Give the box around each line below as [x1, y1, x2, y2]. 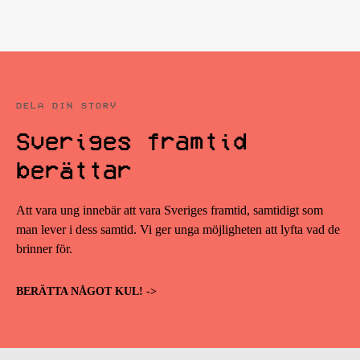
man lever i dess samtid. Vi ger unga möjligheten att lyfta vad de [16, 223, 340, 236]
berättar [16, 159, 132, 181]
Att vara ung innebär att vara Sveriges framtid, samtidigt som [16, 203, 323, 217]
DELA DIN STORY [16, 100, 117, 109]
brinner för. [16, 242, 72, 256]
